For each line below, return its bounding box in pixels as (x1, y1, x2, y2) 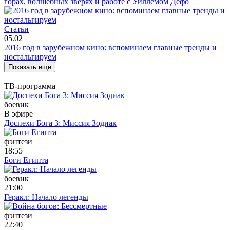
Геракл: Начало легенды (4, 192, 88, 201)
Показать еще (8, 63, 51, 71)
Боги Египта (4, 155, 48, 164)
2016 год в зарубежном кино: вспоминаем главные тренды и (4, 43, 217, 52)
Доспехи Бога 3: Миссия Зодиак (4, 118, 117, 127)
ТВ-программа (4, 81, 55, 90)
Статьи (4, 24, 29, 33)
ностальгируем (4, 52, 56, 61)
